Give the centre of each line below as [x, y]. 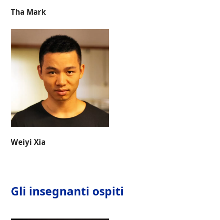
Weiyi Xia [28, 142]
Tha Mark [28, 12]
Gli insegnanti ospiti [68, 191]
